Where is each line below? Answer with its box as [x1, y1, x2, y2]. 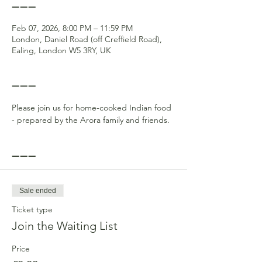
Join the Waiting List [12, 219, 118, 233]
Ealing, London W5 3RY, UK [12, 45, 111, 56]
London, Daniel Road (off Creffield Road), [12, 34, 162, 44]
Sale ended [19, 187, 56, 195]
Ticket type [12, 204, 53, 215]
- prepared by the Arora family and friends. [12, 115, 170, 125]
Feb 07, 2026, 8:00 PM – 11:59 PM [12, 23, 133, 33]
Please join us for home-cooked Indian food [12, 102, 174, 113]
